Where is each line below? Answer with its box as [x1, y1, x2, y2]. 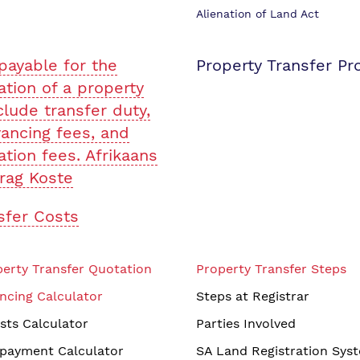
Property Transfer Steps [196, 261, 346, 276]
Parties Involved [196, 316, 296, 331]
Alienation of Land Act [196, 7, 319, 20]
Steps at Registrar [196, 288, 309, 304]
